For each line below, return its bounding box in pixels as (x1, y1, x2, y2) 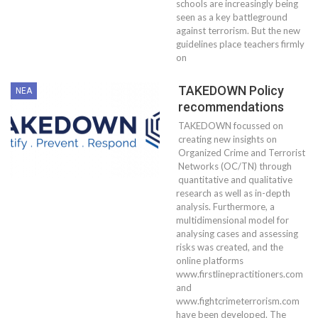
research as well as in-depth (176, 187, 290, 199)
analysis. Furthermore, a (176, 201, 275, 212)
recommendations (178, 99, 284, 114)
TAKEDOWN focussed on (178, 120, 283, 131)
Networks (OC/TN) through (178, 160, 292, 172)
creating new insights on (178, 133, 277, 145)
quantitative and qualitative (178, 174, 292, 185)
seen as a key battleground (176, 11, 287, 23)
